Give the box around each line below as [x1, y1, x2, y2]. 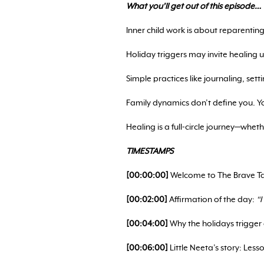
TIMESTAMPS [126, 147, 173, 156]
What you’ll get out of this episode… [126, 2, 261, 11]
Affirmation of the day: [167, 195, 256, 204]
